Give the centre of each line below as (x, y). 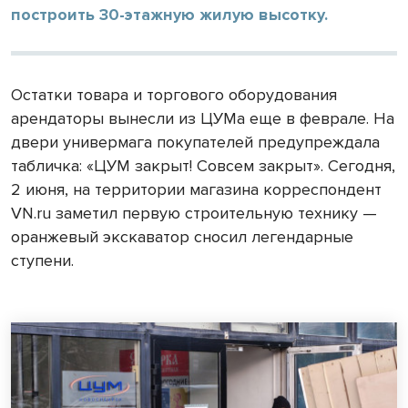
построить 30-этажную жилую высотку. (169, 14)
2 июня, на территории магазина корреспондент (196, 189)
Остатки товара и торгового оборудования (174, 94)
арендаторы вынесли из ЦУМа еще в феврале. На (203, 118)
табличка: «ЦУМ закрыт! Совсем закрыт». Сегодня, (203, 165)
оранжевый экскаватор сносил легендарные (182, 236)
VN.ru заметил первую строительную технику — (194, 213)
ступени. (42, 260)
